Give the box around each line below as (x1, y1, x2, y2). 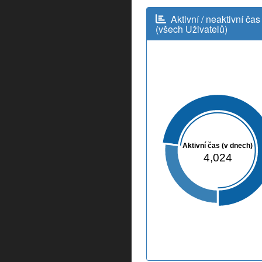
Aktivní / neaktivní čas (171, 12, 260, 26)
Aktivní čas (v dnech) (182, 142, 253, 150)
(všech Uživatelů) (156, 22, 227, 36)
